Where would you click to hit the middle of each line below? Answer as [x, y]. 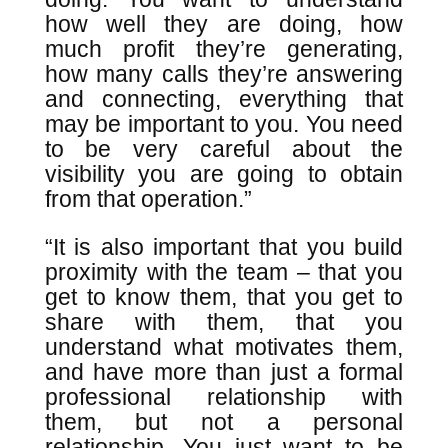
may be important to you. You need [224, 124]
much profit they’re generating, [224, 49]
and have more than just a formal [224, 372]
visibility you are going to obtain [224, 174]
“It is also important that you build [224, 247]
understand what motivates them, [224, 347]
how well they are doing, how [224, 24]
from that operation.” [151, 199]
